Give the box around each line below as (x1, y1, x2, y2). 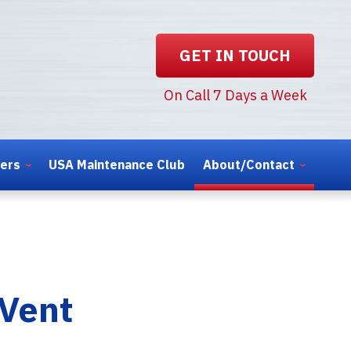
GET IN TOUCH (179, 45, 291, 67)
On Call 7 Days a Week (163, 86, 307, 105)
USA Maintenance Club (49, 156, 186, 172)
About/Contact (202, 156, 295, 172)
